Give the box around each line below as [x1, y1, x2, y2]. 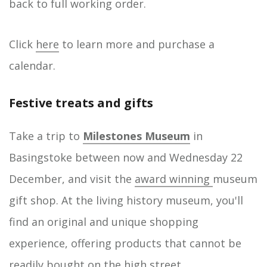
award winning [135, 172, 213, 186]
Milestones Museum [83, 129, 190, 143]
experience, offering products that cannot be [9, 236, 241, 250]
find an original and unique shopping [9, 215, 198, 229]
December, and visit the [9, 172, 135, 186]
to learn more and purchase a [59, 37, 215, 51]
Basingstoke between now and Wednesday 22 [9, 150, 243, 164]
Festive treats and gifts [9, 95, 153, 111]
